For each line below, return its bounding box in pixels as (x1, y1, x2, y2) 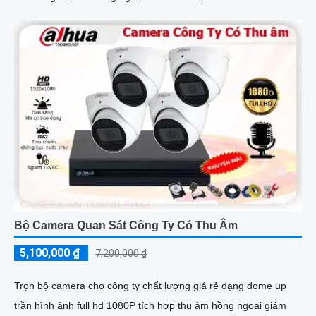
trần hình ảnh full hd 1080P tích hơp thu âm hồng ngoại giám (14, 300, 286, 312)
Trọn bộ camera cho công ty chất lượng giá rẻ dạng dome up (14, 280, 286, 292)
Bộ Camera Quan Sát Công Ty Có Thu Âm (14, 219, 238, 232)
